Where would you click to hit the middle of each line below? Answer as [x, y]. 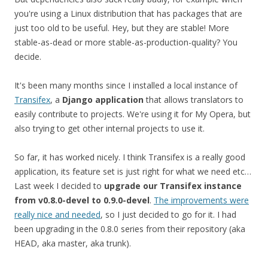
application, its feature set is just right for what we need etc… [133, 171]
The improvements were [201, 200]
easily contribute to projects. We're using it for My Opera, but [133, 114]
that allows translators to [194, 100]
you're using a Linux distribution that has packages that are [128, 13]
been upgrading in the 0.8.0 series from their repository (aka [130, 229]
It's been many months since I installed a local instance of [126, 85]
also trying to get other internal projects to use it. [109, 128]
